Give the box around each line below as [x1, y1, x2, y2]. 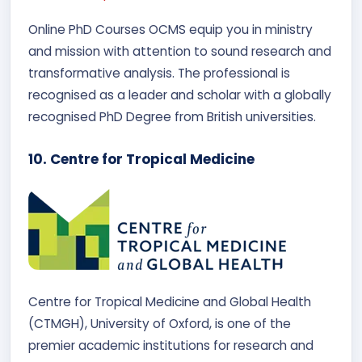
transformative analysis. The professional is [28, 65, 290, 82]
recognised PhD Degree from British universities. [28, 108, 316, 125]
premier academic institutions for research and [28, 337, 314, 354]
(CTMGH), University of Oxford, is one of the [28, 315, 291, 332]
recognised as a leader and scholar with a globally [28, 86, 331, 103]
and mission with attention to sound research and [28, 43, 331, 60]
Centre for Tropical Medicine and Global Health [28, 293, 311, 310]
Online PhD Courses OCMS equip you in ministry [28, 21, 313, 38]
